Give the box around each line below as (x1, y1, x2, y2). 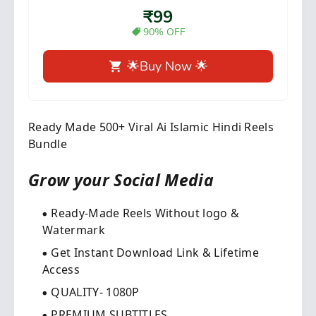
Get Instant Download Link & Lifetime (51, 245, 259, 260)
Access (42, 262, 80, 277)
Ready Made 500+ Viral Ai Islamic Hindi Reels (28, 119, 274, 135)
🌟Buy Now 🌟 (126, 57, 208, 75)
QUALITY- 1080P (51, 284, 140, 300)
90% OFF (142, 25, 186, 39)
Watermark (42, 222, 105, 238)
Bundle (28, 136, 67, 152)
